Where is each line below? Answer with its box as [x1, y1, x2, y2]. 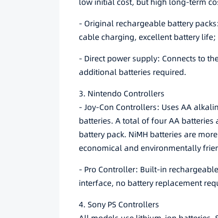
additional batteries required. [79, 67, 186, 77]
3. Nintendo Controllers [79, 88, 164, 99]
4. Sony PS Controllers [79, 199, 159, 210]
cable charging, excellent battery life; [79, 32, 216, 42]
